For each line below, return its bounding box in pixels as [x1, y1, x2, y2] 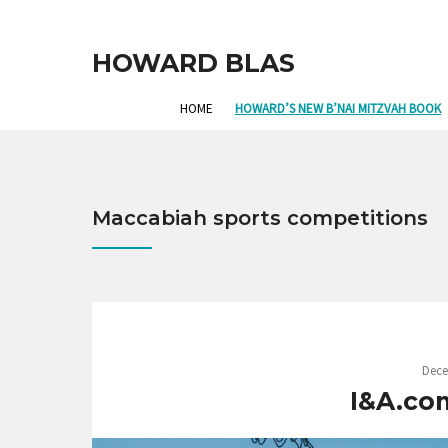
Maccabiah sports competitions [92, 206, 428, 231]
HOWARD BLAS [92, 48, 295, 78]
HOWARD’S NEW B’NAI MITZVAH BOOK [235, 100, 441, 117]
